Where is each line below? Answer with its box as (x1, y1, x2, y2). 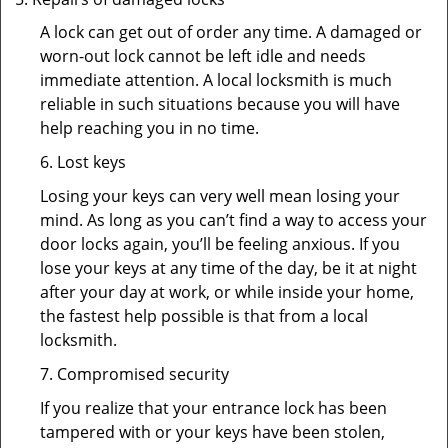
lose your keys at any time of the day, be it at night (40, 257, 417, 279)
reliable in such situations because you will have (40, 93, 400, 115)
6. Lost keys (40, 151, 126, 173)
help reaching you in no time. (40, 117, 259, 139)
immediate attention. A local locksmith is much (40, 69, 392, 91)
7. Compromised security (40, 363, 229, 385)
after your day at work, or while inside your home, (40, 281, 414, 303)
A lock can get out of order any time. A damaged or (40, 21, 422, 43)
